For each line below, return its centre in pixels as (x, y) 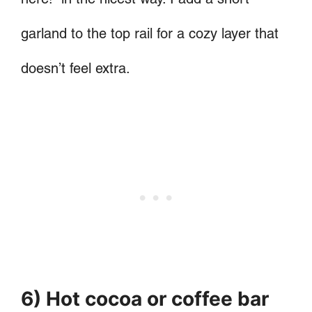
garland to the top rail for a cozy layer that (150, 33)
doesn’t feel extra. (76, 68)
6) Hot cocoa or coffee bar (145, 298)
